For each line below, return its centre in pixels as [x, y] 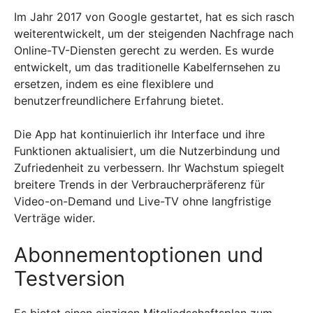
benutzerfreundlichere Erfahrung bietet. [119, 101]
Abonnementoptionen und [139, 255]
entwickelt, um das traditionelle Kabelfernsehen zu [147, 67]
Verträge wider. [54, 218]
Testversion [70, 278]
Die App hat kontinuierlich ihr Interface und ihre [139, 134]
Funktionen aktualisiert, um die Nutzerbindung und [147, 151]
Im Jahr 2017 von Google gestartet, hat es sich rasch [154, 17]
